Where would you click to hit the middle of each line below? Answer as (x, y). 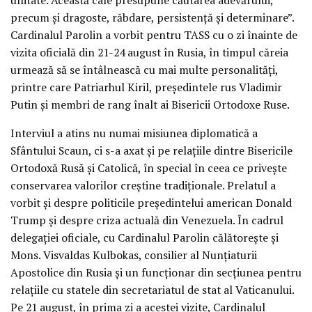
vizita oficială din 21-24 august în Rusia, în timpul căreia (149, 52)
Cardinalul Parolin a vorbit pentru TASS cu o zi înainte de (154, 34)
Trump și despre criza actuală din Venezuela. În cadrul (147, 220)
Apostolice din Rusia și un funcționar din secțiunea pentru (156, 272)
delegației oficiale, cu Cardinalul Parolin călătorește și (145, 237)
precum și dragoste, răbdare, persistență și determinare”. (152, 17)
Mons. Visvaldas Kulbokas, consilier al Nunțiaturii (134, 255)
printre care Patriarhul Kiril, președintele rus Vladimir (146, 87)
